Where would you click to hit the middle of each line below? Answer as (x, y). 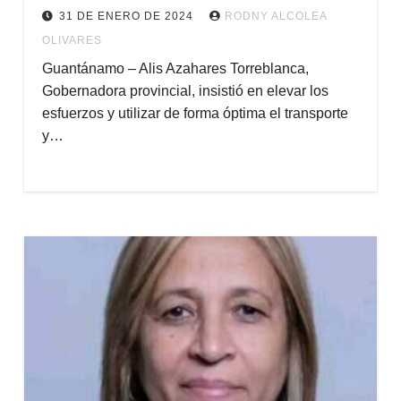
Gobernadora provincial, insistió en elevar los (185, 91)
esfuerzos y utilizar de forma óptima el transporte (195, 113)
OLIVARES (72, 40)
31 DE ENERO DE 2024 (128, 16)
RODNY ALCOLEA (275, 16)
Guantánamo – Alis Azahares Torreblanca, (175, 68)
